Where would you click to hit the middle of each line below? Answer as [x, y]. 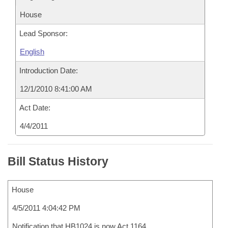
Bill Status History [58, 161]
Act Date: [35, 108]
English [32, 52]
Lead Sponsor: [44, 33]
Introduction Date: [49, 70]
